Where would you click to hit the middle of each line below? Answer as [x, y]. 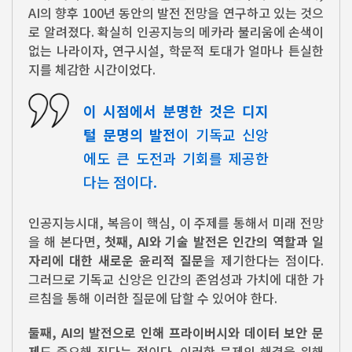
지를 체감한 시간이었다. [93, 69]
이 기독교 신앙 [222, 135]
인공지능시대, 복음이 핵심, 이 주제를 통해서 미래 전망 [176, 222]
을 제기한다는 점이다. [264, 260]
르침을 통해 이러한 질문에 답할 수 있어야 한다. [153, 297]
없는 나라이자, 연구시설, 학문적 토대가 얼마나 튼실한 [176, 50]
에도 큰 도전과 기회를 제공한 [176, 158]
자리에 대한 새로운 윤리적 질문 [116, 260]
